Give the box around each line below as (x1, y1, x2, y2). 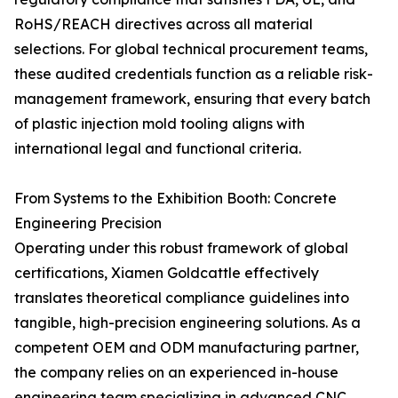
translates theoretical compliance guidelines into (14, 289, 349, 306)
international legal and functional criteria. (14, 139, 301, 157)
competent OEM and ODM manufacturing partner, (14, 338, 359, 356)
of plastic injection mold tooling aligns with (14, 115, 305, 132)
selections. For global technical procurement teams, (14, 40, 368, 58)
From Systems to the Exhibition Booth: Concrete (14, 189, 337, 207)
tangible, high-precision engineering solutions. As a (14, 314, 361, 331)
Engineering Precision (14, 214, 162, 232)
